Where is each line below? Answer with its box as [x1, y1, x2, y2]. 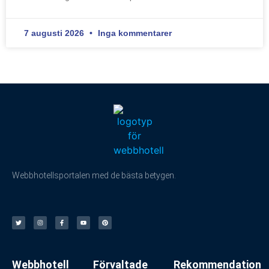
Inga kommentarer [95, 28, 172, 38]
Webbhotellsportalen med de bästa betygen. [12, 171, 176, 181]
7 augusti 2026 [24, 28, 86, 38]
